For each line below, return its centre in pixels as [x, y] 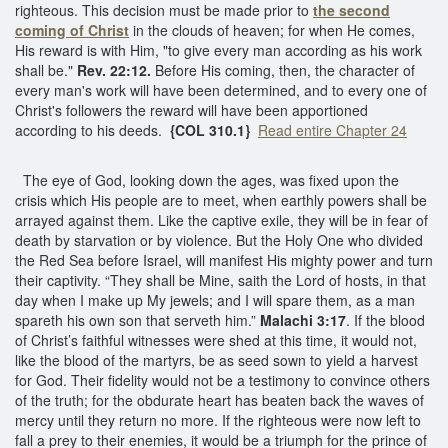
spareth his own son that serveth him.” [135, 319]
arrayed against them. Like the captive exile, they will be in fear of [221, 219]
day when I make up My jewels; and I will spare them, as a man [215, 299]
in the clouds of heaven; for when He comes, [272, 29]
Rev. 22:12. [114, 69]
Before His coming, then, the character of [285, 69]
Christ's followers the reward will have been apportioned [191, 109]
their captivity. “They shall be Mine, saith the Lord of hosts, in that [220, 279]
